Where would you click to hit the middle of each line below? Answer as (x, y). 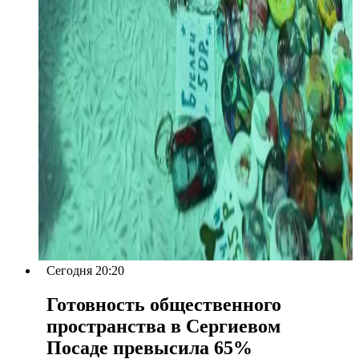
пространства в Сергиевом (163, 327)
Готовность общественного (164, 305)
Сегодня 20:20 (85, 271)
